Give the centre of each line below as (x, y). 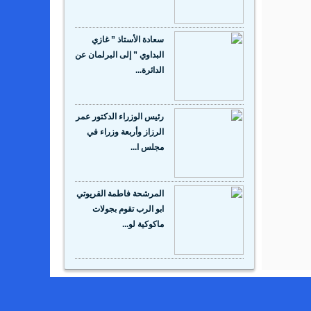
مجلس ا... (147, 148)
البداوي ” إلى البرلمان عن (119, 55)
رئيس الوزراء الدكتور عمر (120, 117)
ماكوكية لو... (143, 225)
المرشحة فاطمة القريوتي (120, 194)
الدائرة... (150, 70)
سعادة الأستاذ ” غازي (128, 40)
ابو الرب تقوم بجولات (128, 209)
